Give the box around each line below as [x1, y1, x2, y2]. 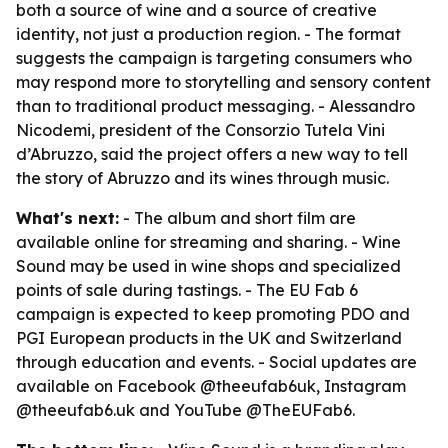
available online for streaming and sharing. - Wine [16, 232, 401, 252]
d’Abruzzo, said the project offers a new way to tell [16, 144, 408, 164]
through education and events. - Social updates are [16, 352, 417, 372]
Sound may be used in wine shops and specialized [16, 256, 401, 276]
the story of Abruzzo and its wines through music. [16, 168, 389, 188]
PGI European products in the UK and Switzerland [16, 328, 402, 348]
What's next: [16, 208, 119, 228]
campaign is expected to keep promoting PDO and [16, 304, 410, 324]
